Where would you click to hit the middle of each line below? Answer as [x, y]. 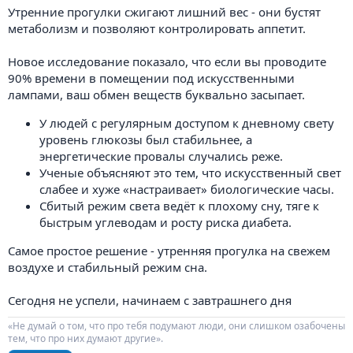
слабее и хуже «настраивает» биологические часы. [187, 189]
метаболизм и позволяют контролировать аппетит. [157, 28]
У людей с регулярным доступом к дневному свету [187, 123]
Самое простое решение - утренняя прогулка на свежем [169, 251]
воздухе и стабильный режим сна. [108, 267]
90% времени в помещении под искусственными [151, 78]
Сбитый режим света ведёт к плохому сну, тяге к [179, 206]
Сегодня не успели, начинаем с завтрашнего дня [150, 300]
